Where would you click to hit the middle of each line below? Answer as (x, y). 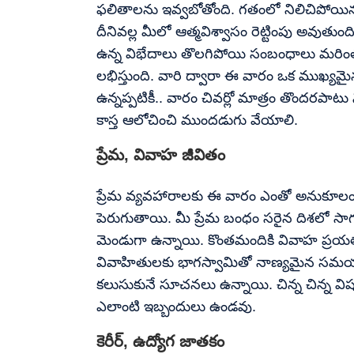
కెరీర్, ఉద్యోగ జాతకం (160, 341)
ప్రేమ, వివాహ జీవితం (161, 154)
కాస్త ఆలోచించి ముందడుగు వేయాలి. (197, 120)
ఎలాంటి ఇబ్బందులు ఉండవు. (176, 306)
